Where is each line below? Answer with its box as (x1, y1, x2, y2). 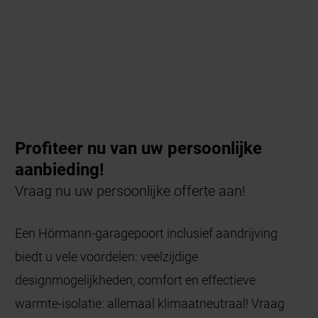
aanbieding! (15, 159, 105, 180)
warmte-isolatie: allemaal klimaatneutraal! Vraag (15, 296, 285, 312)
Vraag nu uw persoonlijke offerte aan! (15, 182, 246, 200)
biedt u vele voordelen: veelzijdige (15, 249, 199, 265)
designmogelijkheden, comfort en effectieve (15, 273, 256, 288)
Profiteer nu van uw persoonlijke (15, 138, 263, 158)
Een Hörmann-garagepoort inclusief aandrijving (15, 226, 278, 241)
